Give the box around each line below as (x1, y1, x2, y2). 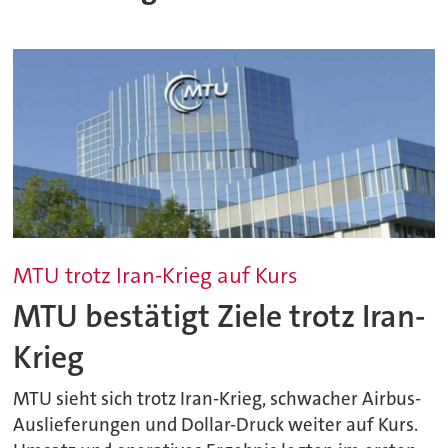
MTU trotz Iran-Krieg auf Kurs (13, 261, 299, 291)
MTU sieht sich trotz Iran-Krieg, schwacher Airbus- (13, 387, 422, 412)
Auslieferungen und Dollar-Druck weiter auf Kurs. (13, 413, 419, 438)
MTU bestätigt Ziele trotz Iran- (13, 295, 427, 337)
